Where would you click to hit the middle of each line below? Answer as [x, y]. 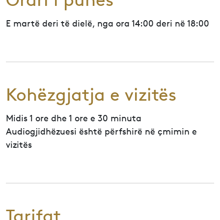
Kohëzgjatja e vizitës [91, 95]
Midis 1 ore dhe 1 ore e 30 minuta [74, 118]
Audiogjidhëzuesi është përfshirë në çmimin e [101, 131]
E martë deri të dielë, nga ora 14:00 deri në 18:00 [108, 23]
